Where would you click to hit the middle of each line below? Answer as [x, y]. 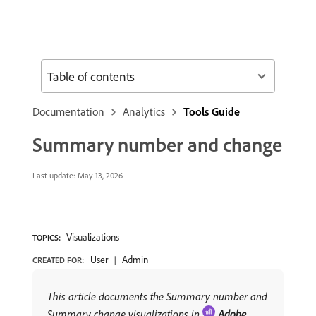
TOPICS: [47, 237]
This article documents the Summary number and [157, 296]
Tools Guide [212, 111]
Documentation [68, 111]
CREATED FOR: [58, 260]
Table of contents [91, 76]
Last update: [54, 175]
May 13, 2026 [99, 175]
